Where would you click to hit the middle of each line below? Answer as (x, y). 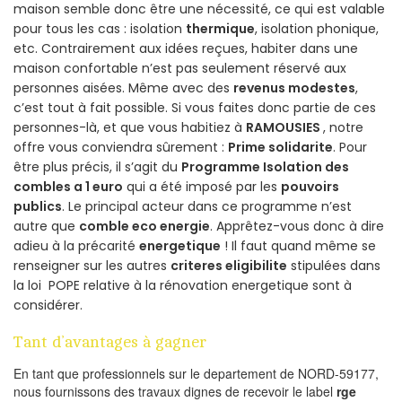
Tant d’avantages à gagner (110, 342)
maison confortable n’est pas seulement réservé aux (180, 69)
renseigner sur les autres (92, 266)
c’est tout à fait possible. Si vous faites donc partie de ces (195, 108)
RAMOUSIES (284, 128)
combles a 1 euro (68, 187)
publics (38, 207)
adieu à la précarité (76, 246)
